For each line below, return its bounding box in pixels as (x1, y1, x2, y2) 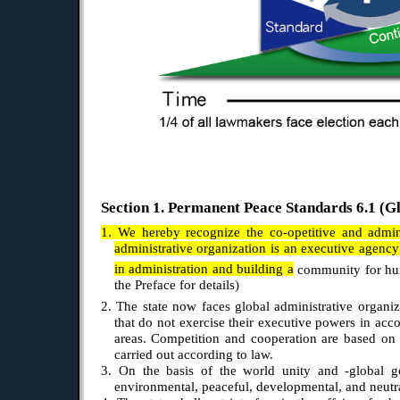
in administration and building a (113, 262, 294, 277)
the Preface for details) (113, 278, 239, 293)
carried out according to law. (113, 347, 273, 362)
